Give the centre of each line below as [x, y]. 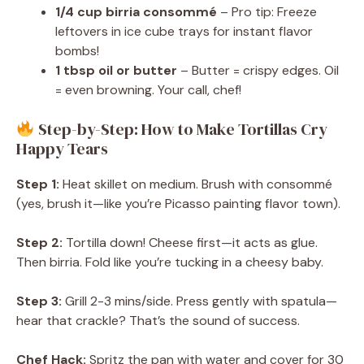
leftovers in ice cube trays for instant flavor [184, 32]
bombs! [77, 51]
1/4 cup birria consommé [136, 12]
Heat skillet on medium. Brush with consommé [196, 184]
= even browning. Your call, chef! [148, 90]
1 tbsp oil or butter [116, 71]
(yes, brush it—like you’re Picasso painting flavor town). [178, 204]
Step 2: [39, 243]
